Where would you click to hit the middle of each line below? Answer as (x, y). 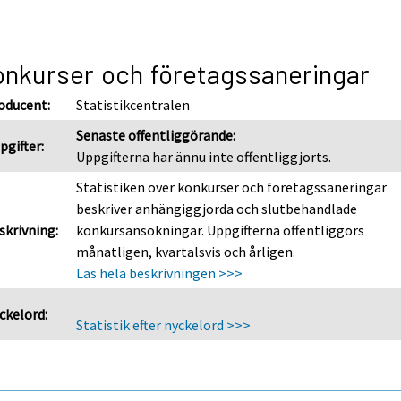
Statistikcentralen (133, 104)
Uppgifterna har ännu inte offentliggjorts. (204, 156)
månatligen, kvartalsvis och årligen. (186, 251)
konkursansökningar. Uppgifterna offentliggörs (221, 230)
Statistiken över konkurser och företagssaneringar (232, 187)
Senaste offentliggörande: (156, 135)
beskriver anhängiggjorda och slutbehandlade (217, 208)
